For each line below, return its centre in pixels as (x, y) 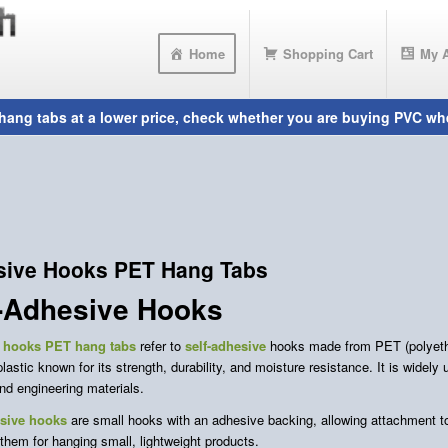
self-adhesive (225, 346)
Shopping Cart (327, 53)
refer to (160, 346)
